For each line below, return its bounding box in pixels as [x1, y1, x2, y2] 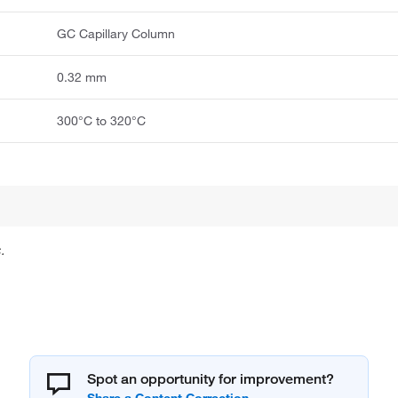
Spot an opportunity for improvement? [87, 370, 334, 387]
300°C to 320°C [57, 112, 147, 129]
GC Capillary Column [57, 25, 176, 42]
